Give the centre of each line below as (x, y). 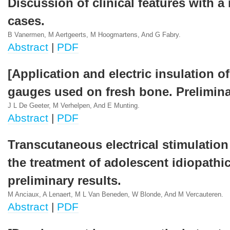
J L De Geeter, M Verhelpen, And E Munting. (74, 106)
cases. (26, 21)
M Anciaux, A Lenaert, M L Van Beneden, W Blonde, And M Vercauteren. (116, 195)
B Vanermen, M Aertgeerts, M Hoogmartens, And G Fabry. (94, 35)
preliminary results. (64, 181)
